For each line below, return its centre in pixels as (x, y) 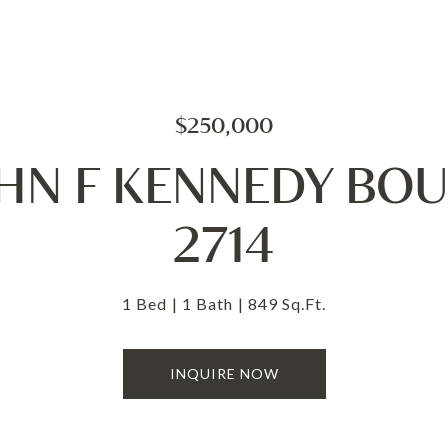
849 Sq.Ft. (287, 303)
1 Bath (207, 303)
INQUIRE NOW (224, 373)
